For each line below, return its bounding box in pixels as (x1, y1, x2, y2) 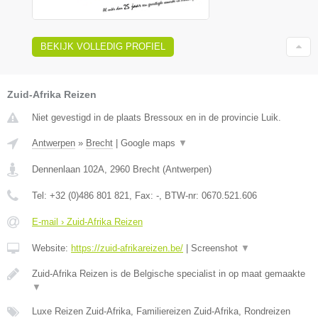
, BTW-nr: (159, 190, 202, 201)
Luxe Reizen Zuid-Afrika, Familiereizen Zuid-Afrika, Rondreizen (32, 305, 290, 317)
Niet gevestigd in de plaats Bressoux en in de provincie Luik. (32, 111, 281, 123)
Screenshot (191, 242, 241, 253)
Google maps (121, 137, 178, 148)
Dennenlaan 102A (32, 163, 104, 175)
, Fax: (129, 190, 156, 201)
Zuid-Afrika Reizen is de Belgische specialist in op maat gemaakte (32, 268, 305, 279)
